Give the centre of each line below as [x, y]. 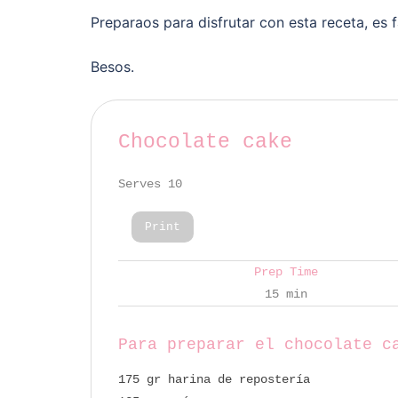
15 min [286, 294]
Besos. [112, 66]
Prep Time [286, 271]
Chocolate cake [205, 142]
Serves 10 [150, 183]
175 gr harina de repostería [214, 379]
